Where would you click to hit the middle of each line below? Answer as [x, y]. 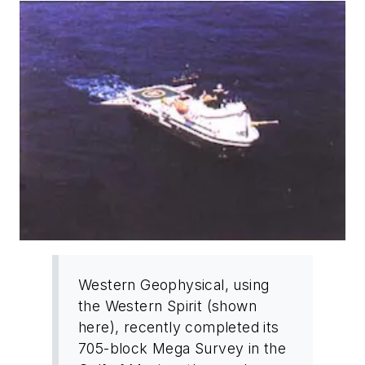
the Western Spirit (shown [167, 306]
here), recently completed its [179, 327]
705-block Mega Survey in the [182, 348]
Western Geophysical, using [174, 284]
